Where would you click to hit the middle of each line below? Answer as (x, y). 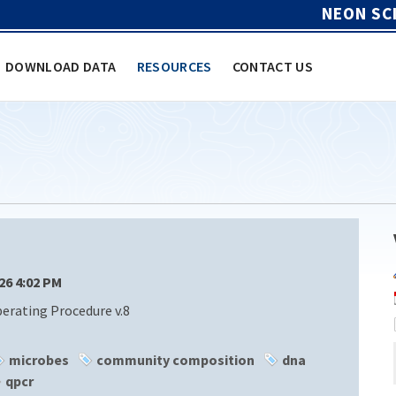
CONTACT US (273, 66)
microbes (39, 359)
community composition (175, 359)
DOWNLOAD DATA (61, 66)
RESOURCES (174, 66)
